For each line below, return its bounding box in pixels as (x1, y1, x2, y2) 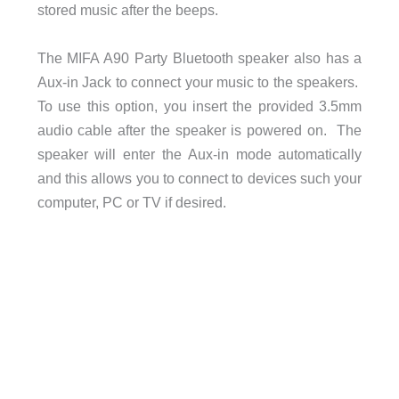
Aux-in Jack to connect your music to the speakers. (37, 73, 362, 90)
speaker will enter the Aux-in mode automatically (37, 145, 362, 162)
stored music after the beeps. (37, 2, 218, 19)
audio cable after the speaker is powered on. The (37, 121, 362, 138)
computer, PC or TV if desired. (37, 193, 226, 210)
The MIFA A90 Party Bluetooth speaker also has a (37, 49, 362, 66)
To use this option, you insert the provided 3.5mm (37, 97, 362, 114)
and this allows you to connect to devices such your (37, 169, 362, 186)
